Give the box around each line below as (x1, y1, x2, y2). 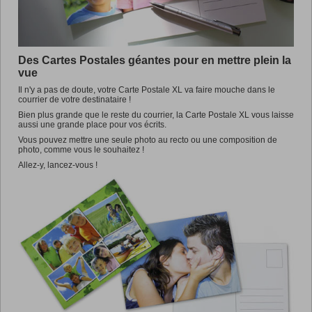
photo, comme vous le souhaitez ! (18, 145, 144, 155)
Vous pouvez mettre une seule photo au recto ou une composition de (18, 135, 277, 146)
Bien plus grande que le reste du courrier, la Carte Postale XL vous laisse (18, 110, 294, 120)
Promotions (45, 17, 102, 29)
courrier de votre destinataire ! (18, 95, 131, 105)
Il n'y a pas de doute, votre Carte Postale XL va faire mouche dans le (18, 85, 275, 95)
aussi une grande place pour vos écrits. (18, 120, 166, 130)
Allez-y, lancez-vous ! (18, 160, 97, 171)
